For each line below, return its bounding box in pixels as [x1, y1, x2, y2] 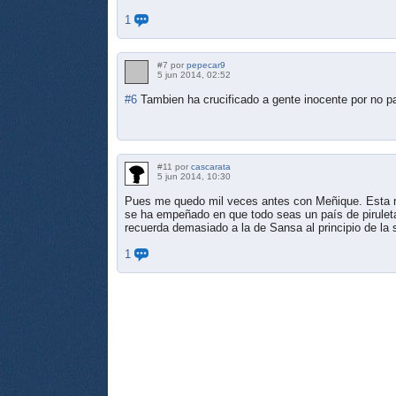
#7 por [157, 59, 187, 70]
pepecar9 [187, 59, 225, 70]
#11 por [157, 161, 191, 171]
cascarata [191, 161, 231, 171]
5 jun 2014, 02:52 [157, 69, 231, 80]
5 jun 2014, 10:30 [157, 171, 231, 181]
